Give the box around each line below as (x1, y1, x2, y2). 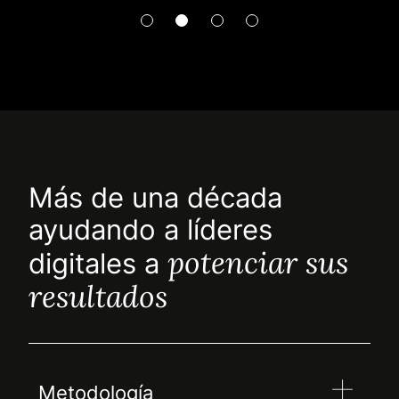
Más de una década (28, 181, 282, 216)
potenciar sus (167, 243, 348, 282)
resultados (28, 277, 167, 316)
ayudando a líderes (28, 213, 273, 248)
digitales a (28, 247, 167, 281)
